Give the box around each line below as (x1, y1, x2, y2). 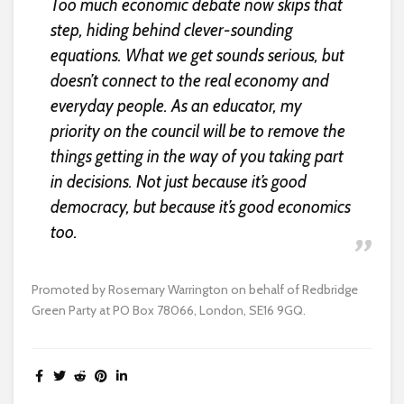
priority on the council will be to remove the (50, 121, 345, 142)
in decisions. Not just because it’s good (50, 171, 307, 193)
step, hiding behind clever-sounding (50, 20, 293, 41)
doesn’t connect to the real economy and (50, 70, 329, 92)
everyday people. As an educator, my (50, 96, 302, 117)
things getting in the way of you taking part (50, 146, 344, 168)
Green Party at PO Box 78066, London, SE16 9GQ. (32, 302, 306, 319)
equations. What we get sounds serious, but (50, 45, 344, 67)
